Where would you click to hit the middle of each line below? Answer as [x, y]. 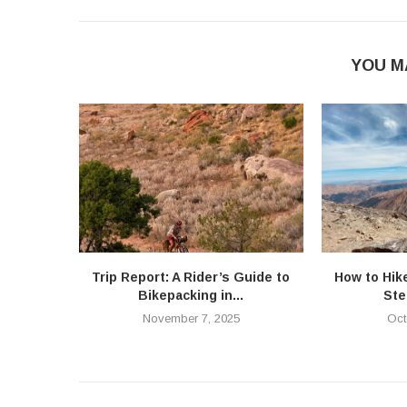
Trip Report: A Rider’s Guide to [191, 278]
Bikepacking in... [191, 296]
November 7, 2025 [191, 319]
